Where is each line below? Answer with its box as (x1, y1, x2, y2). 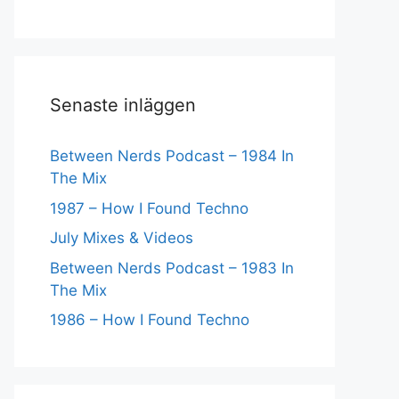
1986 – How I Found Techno (50, 311, 249, 329)
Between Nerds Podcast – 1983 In (50, 258, 294, 277)
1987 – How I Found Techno (50, 199, 248, 217)
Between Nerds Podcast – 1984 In (50, 147, 294, 165)
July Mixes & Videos (50, 229, 193, 247)
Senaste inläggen (50, 94, 196, 116)
